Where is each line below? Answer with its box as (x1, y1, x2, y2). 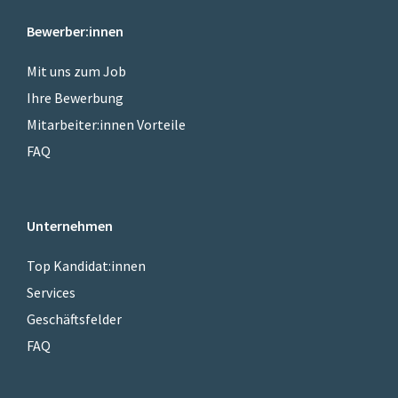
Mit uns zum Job (27, 62, 126, 81)
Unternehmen (27, 217, 113, 235)
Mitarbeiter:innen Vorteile (27, 115, 186, 134)
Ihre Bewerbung (27, 89, 123, 107)
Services (27, 283, 76, 302)
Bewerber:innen (27, 22, 123, 41)
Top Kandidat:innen (27, 257, 146, 275)
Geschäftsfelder (27, 310, 122, 329)
